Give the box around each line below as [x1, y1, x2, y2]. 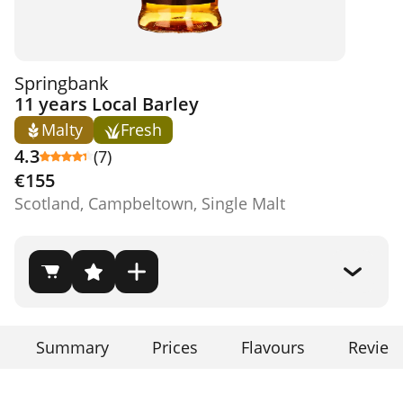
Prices [152, 336, 198, 358]
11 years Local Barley [14, 92, 199, 116]
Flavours [241, 336, 305, 358]
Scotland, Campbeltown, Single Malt [14, 193, 285, 214]
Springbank [14, 71, 109, 95]
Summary [36, 336, 109, 358]
